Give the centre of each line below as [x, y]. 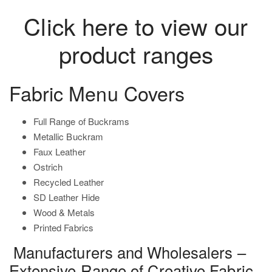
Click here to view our [136, 25]
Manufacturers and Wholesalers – [127, 251]
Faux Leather [59, 152]
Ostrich [48, 167]
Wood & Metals [64, 212]
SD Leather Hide [66, 197]
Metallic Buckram [68, 137]
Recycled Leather [69, 182]
